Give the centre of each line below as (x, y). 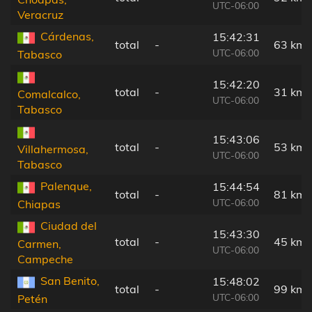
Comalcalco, (49, 94)
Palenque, (66, 186)
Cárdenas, (67, 37)
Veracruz (40, 14)
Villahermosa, (53, 149)
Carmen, (39, 243)
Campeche (45, 259)
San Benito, (70, 281)
